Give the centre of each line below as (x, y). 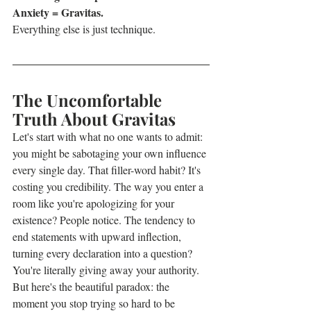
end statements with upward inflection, (98, 236)
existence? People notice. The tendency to (105, 220)
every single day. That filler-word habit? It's (108, 170)
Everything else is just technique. (84, 29)
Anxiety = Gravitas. (59, 12)
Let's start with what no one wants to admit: (109, 136)
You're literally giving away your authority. (106, 270)
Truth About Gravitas (94, 119)
